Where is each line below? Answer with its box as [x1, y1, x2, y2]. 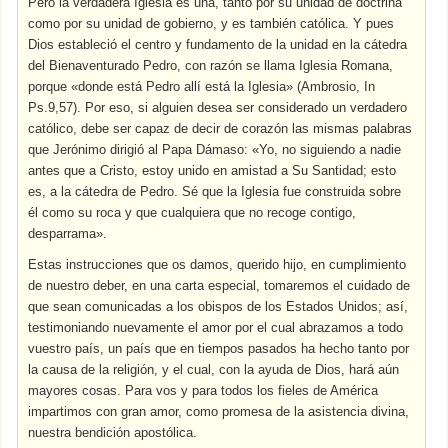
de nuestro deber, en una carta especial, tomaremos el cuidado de [28, 278, 411, 293]
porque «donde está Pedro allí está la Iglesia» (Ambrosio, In [28, 79, 376, 94]
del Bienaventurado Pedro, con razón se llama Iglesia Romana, [28, 58, 394, 73]
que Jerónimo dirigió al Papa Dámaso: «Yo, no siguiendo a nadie [28, 142, 402, 157]
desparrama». [28, 226, 108, 241]
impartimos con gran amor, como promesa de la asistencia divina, [28, 404, 410, 419]
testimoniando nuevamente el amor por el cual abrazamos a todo [28, 320, 404, 335]
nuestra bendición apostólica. [28, 425, 198, 440]
